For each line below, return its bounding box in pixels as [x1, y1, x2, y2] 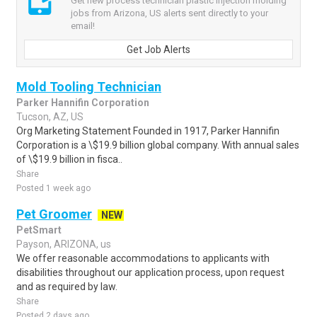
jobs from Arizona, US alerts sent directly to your [71, 8, 268, 18]
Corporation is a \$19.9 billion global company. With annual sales [16, 139, 299, 151]
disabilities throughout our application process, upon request [16, 267, 284, 278]
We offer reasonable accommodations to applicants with [16, 253, 270, 264]
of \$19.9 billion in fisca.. [16, 154, 122, 165]
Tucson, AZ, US [16, 111, 83, 122]
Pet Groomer [16, 207, 92, 221]
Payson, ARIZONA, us [16, 238, 111, 250]
